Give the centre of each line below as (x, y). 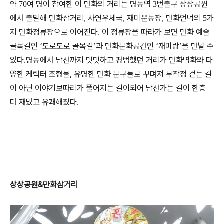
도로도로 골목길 (68, 46)
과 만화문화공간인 (126, 46)
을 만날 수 (198, 46)
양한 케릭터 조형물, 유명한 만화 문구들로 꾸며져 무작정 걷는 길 (111, 74)
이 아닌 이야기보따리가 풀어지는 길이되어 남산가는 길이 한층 (108, 88)
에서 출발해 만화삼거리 (47, 18)
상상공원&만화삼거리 (44, 185)
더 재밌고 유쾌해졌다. (44, 102)
